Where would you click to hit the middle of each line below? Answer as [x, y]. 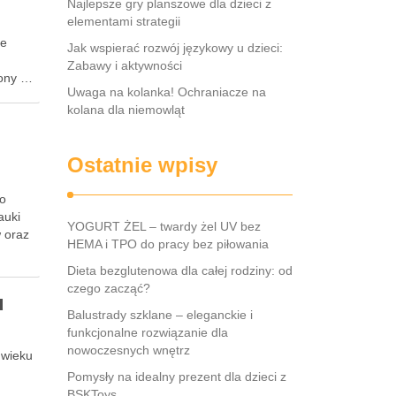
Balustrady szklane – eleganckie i [160, 315]
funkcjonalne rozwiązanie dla [148, 332]
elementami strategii [124, 21]
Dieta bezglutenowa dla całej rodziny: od [180, 270]
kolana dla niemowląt [126, 110]
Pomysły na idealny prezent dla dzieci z [177, 377]
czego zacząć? [109, 288]
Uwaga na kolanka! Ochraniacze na [167, 92]
